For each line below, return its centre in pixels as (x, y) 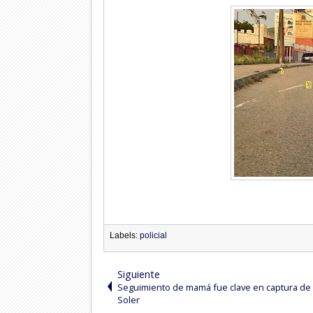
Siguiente (138, 274)
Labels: (124, 235)
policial (153, 235)
